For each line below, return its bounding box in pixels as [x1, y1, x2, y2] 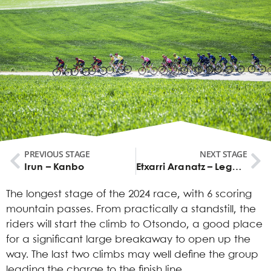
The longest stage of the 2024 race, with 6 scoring [6, 189, 252, 200]
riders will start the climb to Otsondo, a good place [6, 219, 263, 230]
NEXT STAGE [200, 148, 247, 160]
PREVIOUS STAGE [24, 148, 90, 160]
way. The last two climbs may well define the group [6, 249, 258, 260]
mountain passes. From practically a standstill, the [6, 204, 256, 215]
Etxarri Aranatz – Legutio [232, 162, 241, 172]
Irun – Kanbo [24, 162, 85, 172]
